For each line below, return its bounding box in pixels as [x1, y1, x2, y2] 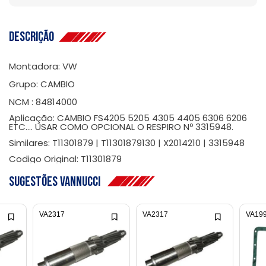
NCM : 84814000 [9, 96, 77, 108]
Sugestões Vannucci [9, 173, 107, 190]
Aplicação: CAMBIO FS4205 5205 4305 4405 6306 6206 [9, 112, 247, 124]
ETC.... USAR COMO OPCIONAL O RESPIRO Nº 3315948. [9, 121, 233, 133]
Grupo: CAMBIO [9, 78, 75, 90]
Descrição [9, 28, 59, 45]
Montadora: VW [9, 60, 77, 72]
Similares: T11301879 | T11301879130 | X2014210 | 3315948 [9, 137, 245, 149]
